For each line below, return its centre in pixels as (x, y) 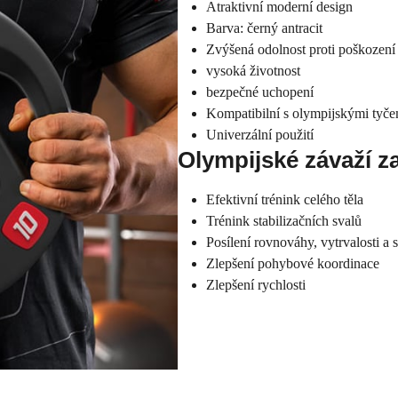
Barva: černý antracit (264, 28)
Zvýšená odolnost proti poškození (301, 49)
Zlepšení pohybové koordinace (293, 263)
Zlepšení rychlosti (256, 285)
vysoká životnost (253, 71)
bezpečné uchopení (260, 92)
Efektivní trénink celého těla (285, 199)
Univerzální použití (260, 135)
